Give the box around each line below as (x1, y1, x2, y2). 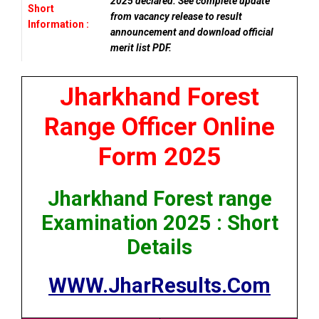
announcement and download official (110, 26, 273, 38)
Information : (28, 19, 89, 30)
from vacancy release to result (110, 11, 242, 22)
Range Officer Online (44, 113, 275, 142)
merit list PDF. (110, 42, 172, 53)
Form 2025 (98, 142, 221, 172)
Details (127, 235, 192, 259)
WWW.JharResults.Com (48, 273, 271, 298)
